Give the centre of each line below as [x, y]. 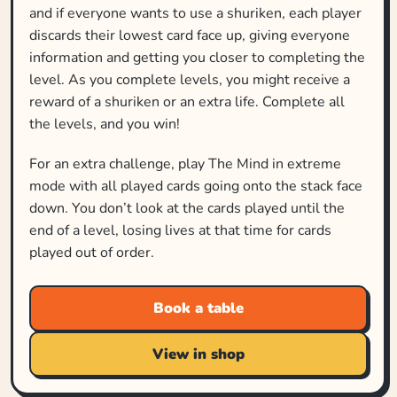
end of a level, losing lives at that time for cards [180, 230]
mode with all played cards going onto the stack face [195, 186]
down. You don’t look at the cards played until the [187, 208]
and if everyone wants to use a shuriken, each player [195, 13]
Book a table [198, 307]
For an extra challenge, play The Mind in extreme [185, 163]
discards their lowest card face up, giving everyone [189, 35]
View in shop [198, 354]
